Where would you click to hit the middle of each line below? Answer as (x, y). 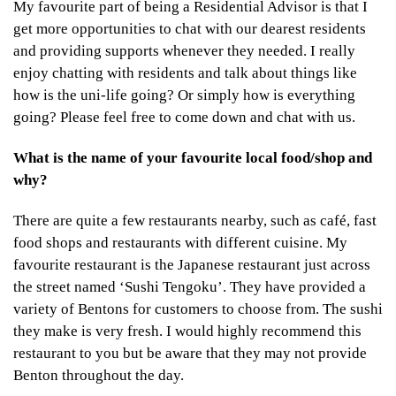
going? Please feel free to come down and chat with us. (184, 118)
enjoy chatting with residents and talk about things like (185, 73)
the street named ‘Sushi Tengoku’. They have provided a (190, 286)
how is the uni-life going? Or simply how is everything (184, 95)
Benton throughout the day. (99, 375)
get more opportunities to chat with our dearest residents (190, 29)
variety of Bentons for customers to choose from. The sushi (198, 308)
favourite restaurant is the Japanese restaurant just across (192, 264)
